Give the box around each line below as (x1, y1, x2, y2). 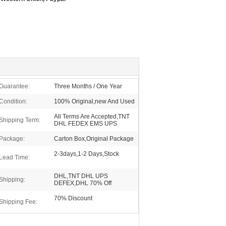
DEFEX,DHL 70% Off (54, 180, 111, 187)
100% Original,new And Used (54, 98, 135, 105)
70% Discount (54, 195, 92, 202)
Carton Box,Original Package (54, 135, 134, 142)
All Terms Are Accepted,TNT (54, 113, 130, 120)
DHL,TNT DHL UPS (54, 173, 108, 180)
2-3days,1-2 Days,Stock (54, 150, 119, 157)
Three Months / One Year (54, 83, 122, 90)
